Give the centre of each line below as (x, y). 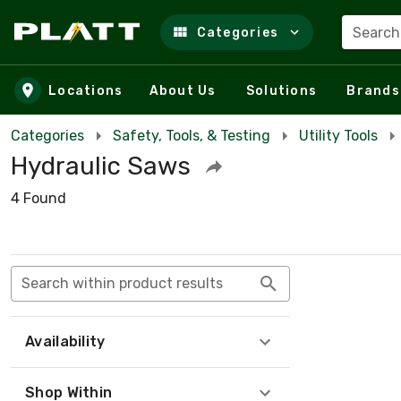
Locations (86, 90)
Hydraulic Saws (101, 166)
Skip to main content (105, 50)
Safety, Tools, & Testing (192, 136)
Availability (65, 341)
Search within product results (122, 283)
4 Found (38, 198)
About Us (183, 90)
